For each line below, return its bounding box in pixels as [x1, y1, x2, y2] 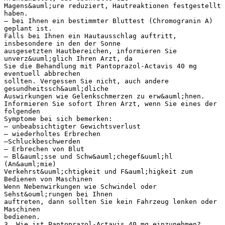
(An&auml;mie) [4, 160, 56, 168]
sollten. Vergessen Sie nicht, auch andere [4, 77, 169, 85]
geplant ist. [4, 24, 52, 32]
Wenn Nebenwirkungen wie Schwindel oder [4, 182, 157, 190]
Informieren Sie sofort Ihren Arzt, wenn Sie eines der [4, 99, 217, 107]
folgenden [4, 107, 40, 115]
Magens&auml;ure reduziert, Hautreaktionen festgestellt [4, 2, 221, 10]
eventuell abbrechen [4, 69, 80, 77]
